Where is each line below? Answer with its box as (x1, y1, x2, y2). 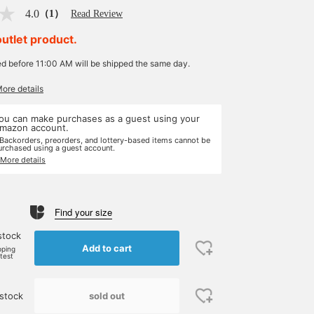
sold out (89, 289, 125, 301)
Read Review (71, 8, 123, 19)
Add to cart (82, 242, 132, 254)
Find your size (55, 205, 112, 219)
